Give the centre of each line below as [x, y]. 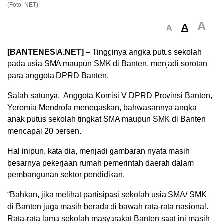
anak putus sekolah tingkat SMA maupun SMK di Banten [107, 119]
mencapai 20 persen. [44, 131]
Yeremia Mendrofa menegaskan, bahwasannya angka [102, 108]
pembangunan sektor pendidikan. [66, 175]
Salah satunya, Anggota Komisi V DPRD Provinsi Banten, [110, 96]
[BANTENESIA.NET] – [50, 52]
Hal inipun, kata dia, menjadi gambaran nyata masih [99, 151]
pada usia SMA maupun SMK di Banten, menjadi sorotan [107, 64]
